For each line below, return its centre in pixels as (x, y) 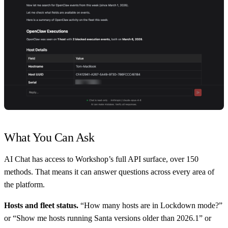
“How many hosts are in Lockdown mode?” (150, 206)
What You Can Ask (49, 138)
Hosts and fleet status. (41, 206)
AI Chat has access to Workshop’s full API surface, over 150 (101, 159)
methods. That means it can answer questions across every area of (109, 172)
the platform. (24, 185)
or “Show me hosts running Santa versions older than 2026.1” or (108, 218)
